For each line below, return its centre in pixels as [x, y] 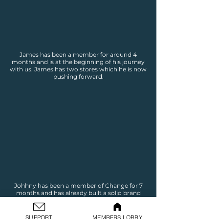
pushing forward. [78, 77]
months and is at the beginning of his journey [78, 62]
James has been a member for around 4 [78, 55]
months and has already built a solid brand [78, 193]
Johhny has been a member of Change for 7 [78, 186]
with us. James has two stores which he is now [78, 69]
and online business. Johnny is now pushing [78, 200]
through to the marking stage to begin [78, 208]
